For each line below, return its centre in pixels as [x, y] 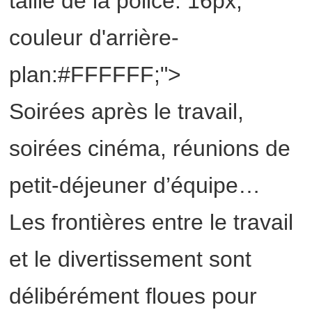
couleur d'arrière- [94, 38]
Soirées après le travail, [127, 112]
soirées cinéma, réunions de [150, 149]
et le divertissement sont [131, 259]
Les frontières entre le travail [151, 223]
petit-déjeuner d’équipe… [135, 186]
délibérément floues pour [133, 296]
